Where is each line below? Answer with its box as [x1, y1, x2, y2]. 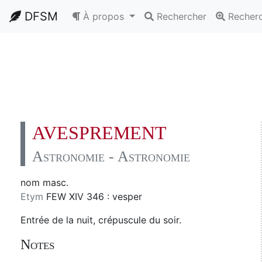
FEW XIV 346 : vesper [46, 191, 142, 202]
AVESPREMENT [32, 122, 167, 143]
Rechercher [156, 11, 206, 22]
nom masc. [20, 177, 68, 188]
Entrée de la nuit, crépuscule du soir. [20, 214, 181, 226]
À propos [83, 11, 124, 22]
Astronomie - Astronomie [32, 148, 190, 165]
